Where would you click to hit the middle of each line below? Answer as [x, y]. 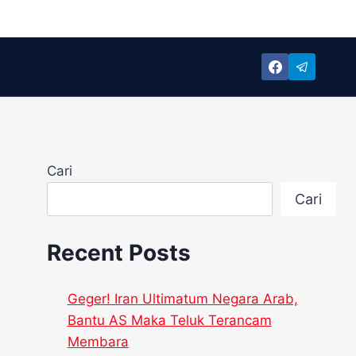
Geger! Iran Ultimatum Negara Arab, [182, 299]
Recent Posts [119, 253]
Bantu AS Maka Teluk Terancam [169, 321]
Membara [98, 342]
